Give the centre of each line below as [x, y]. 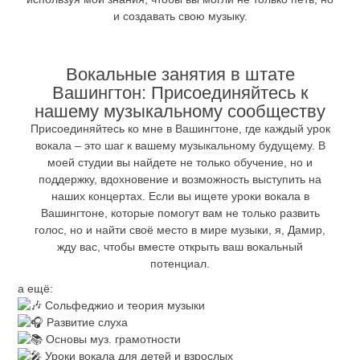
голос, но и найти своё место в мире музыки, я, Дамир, [180, 229]
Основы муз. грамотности [112, 339]
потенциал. [180, 263]
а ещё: [36, 288]
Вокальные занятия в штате [180, 74]
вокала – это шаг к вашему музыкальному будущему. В [180, 145]
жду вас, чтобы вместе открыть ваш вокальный [180, 246]
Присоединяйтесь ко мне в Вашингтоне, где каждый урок [180, 128]
